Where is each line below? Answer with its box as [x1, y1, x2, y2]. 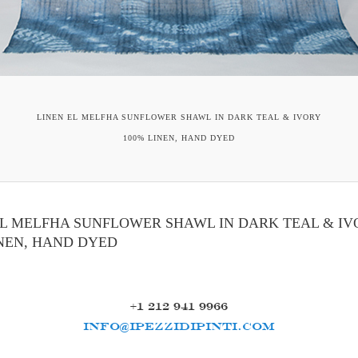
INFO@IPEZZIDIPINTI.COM [83, 319, 275, 332]
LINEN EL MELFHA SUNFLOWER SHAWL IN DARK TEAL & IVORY [37, 112, 321, 121]
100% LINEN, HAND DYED [123, 133, 235, 142]
